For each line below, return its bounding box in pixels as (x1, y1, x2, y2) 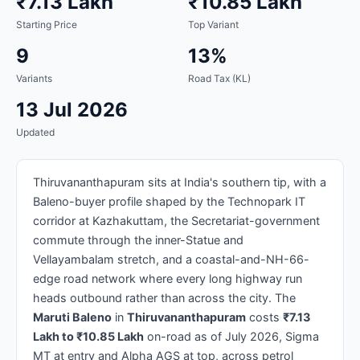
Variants (16, 72, 52, 84)
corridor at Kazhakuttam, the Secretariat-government (33, 213, 320, 227)
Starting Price (16, 18, 77, 31)
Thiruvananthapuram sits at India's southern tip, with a (33, 174, 326, 189)
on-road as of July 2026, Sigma (144, 329, 319, 343)
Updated (16, 125, 55, 138)
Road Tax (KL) (188, 72, 251, 84)
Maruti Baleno (33, 309, 112, 324)
